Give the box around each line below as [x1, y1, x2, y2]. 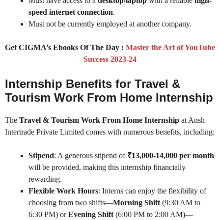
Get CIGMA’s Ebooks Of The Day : [5, 43, 124, 52]
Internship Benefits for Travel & [5, 77, 180, 91]
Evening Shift [68, 210, 113, 219]
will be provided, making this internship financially [28, 163, 186, 172]
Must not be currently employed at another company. [28, 20, 192, 28]
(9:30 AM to [160, 198, 200, 207]
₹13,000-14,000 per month [127, 151, 214, 160]
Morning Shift [113, 198, 160, 207]
